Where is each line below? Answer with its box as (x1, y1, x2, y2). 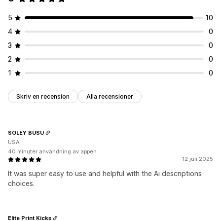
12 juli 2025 (182, 155, 213, 163)
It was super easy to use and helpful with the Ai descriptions (8, 169, 202, 178)
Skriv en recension (16, 93, 70, 101)
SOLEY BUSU (8, 129, 44, 136)
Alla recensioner (86, 93, 133, 101)
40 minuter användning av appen (8, 148, 97, 155)
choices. (8, 179, 35, 188)
